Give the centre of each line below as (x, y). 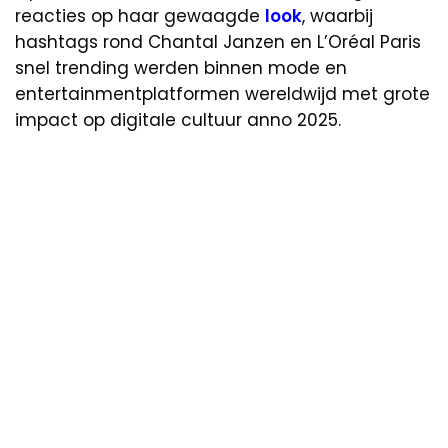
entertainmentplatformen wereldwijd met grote (222, 94)
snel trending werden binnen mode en (181, 68)
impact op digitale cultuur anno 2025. (178, 120)
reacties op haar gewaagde (140, 16)
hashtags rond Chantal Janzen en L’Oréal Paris (218, 42)
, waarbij (337, 16)
